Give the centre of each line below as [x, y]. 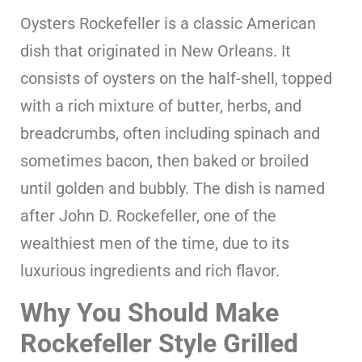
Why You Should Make [149, 312]
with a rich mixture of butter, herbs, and [161, 105]
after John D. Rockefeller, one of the [148, 215]
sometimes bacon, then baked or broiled [164, 160]
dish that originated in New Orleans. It [156, 51]
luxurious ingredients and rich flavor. [150, 270]
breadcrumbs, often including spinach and [170, 133]
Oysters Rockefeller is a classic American [168, 23]
